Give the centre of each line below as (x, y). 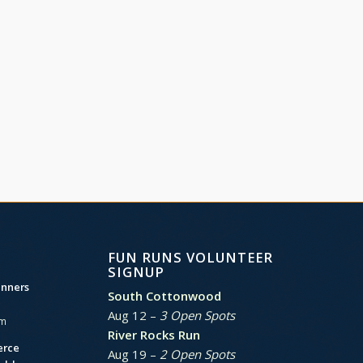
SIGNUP (136, 271)
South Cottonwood (164, 295)
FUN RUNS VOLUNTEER (190, 257)
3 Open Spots (197, 315)
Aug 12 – (133, 315)
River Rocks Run (154, 334)
